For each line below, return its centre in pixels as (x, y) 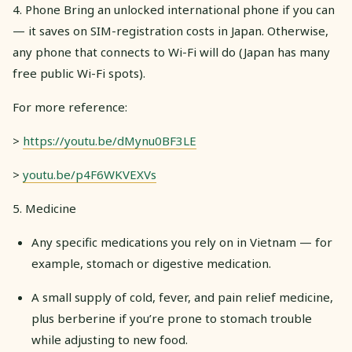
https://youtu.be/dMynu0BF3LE (110, 140)
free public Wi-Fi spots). (79, 73)
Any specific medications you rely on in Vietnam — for (182, 242)
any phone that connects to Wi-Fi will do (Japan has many (171, 51)
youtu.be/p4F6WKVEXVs (90, 174)
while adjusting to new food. (110, 339)
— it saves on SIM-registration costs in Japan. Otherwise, (170, 30)
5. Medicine (44, 208)
